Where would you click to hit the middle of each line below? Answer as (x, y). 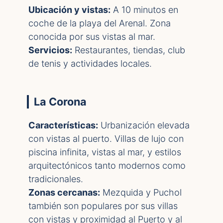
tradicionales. (56, 179)
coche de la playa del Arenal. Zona (100, 23)
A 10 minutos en (144, 10)
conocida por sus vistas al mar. (92, 37)
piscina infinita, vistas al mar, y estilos (105, 152)
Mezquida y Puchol (141, 192)
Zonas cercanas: (64, 192)
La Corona (60, 102)
